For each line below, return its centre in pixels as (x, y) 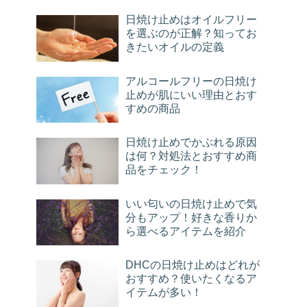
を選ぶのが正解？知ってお (191, 34)
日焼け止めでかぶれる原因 (191, 143)
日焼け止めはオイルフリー (191, 20)
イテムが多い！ (164, 293)
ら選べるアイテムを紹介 (186, 231)
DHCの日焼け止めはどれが (193, 265)
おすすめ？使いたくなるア (191, 279)
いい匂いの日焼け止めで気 (191, 204)
